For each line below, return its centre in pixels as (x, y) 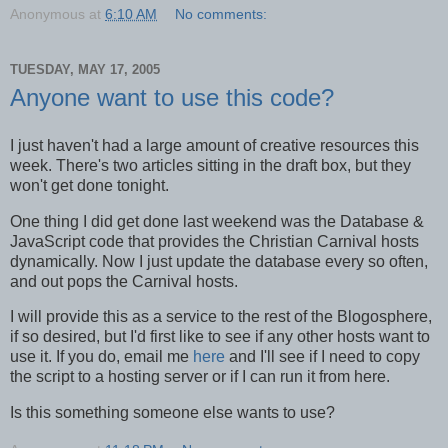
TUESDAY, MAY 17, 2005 (85, 70)
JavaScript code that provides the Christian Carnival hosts (214, 241)
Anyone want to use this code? (172, 97)
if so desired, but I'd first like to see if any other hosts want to (220, 337)
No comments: (221, 13)
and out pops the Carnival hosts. (124, 281)
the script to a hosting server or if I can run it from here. (200, 377)
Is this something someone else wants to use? (172, 413)
